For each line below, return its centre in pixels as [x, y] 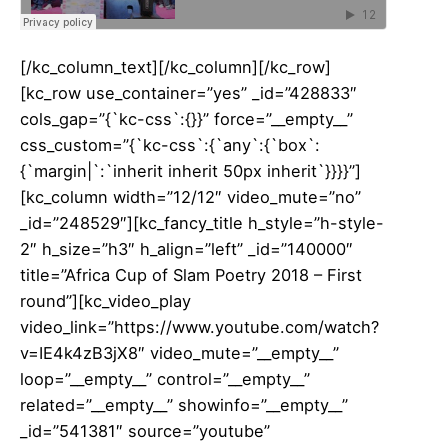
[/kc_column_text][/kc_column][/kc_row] [175, 66]
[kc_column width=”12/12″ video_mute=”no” [190, 196]
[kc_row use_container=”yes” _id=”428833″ [188, 92]
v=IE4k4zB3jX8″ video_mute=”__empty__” [179, 352]
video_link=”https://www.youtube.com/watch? [199, 326]
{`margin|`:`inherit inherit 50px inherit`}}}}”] [190, 170]
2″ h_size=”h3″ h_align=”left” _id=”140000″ [186, 248]
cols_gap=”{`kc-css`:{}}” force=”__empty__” [186, 118]
